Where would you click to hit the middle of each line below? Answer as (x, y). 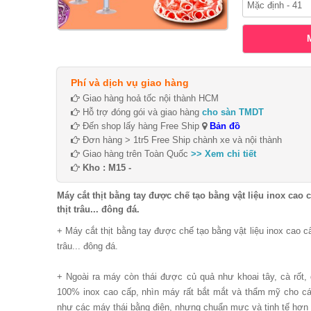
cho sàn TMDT (233, 112)
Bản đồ (224, 126)
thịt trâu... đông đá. (98, 209)
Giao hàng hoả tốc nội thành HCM (149, 98)
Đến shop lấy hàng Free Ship (141, 126)
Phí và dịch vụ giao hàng (130, 83)
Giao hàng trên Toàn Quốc (135, 154)
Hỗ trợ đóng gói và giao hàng (141, 112)
